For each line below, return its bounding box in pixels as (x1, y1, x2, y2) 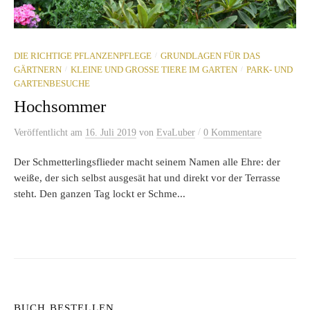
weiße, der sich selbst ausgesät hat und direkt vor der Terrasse (14, 172, 280, 184)
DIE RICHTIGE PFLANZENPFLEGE (14, 51, 152, 62)
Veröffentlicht (14, 127, 71, 138)
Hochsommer (14, 97, 106, 116)
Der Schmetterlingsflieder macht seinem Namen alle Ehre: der (14, 156, 280, 168)
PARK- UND (246, 65, 293, 75)
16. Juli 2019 (85, 127, 136, 138)
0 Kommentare (203, 127, 262, 138)
